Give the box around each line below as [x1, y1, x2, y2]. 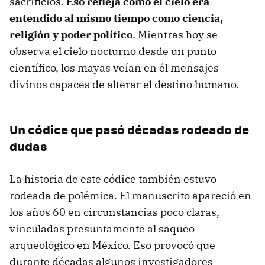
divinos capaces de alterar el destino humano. [9, 77, 239, 91]
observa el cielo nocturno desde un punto [9, 44, 216, 58]
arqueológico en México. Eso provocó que [9, 238, 215, 252]
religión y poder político [9, 27, 132, 41]
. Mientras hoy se [132, 27, 218, 41]
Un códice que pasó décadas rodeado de [9, 119, 249, 138]
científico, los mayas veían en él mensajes [9, 60, 219, 75]
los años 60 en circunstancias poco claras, [9, 205, 219, 219]
